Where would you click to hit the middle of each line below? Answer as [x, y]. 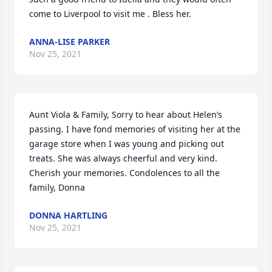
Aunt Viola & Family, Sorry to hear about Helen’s [126, 114]
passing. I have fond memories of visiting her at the [135, 129]
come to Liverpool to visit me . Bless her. [110, 14]
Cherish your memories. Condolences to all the [124, 173]
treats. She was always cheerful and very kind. [123, 158]
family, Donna [57, 187]
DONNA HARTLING [68, 215]
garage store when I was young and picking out [127, 144]
